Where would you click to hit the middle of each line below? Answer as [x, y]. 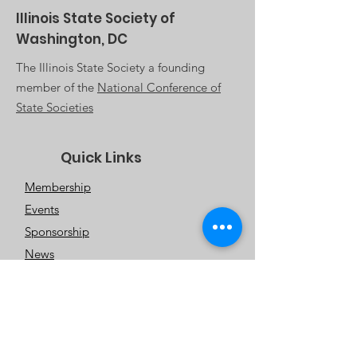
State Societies [55, 107]
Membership [58, 187]
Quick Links [101, 157]
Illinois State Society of [96, 18]
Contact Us [57, 330]
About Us [49, 276]
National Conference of [159, 87]
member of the [57, 87]
